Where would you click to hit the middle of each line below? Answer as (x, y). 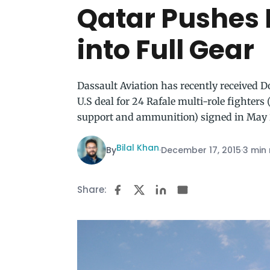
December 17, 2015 (201, 150)
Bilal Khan (138, 147)
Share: (92, 190)
